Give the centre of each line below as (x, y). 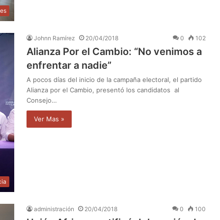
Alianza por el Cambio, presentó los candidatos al (103, 90)
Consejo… (42, 100)
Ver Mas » (49, 119)
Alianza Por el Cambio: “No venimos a (114, 52)
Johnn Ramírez (55, 38)
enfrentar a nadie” (69, 66)
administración (54, 209)
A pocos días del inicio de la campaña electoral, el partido (114, 80)
